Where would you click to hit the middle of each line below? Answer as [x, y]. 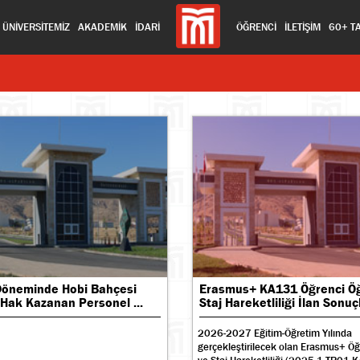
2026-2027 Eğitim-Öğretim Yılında [275, 333]
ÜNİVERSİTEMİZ [37, 27]
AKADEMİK [103, 27]
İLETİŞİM [303, 27]
